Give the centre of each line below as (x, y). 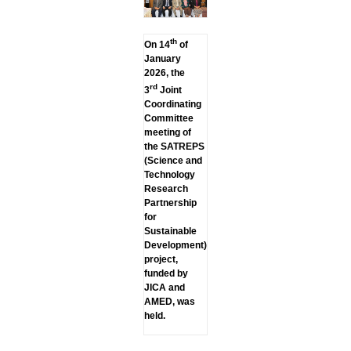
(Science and (173, 160)
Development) (175, 245)
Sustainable (170, 231)
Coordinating (172, 104)
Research (166, 188)
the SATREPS (174, 146)
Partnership (170, 203)
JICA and (164, 287)
